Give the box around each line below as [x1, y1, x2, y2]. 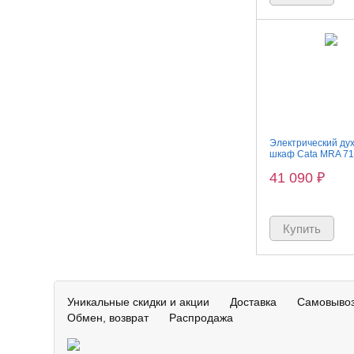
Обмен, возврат [67, 311, 149, 324]
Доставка [230, 296, 277, 308]
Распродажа [169, 311, 233, 324]
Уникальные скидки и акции [67, 296, 209, 308]
